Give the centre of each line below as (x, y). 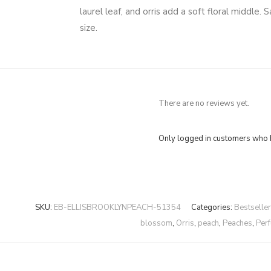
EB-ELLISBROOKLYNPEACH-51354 (117, 207)
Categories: (212, 207)
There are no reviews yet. (204, 103)
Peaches (237, 223)
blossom (156, 223)
